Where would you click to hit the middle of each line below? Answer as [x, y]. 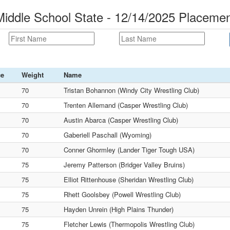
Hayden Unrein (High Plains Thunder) [119, 209]
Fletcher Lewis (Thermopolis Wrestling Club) [129, 224]
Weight [33, 75]
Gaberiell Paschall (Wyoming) [108, 135]
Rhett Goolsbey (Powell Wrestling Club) [122, 194]
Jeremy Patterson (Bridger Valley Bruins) [124, 165]
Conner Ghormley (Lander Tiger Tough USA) [129, 150]
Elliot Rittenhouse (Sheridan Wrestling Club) [129, 179]
